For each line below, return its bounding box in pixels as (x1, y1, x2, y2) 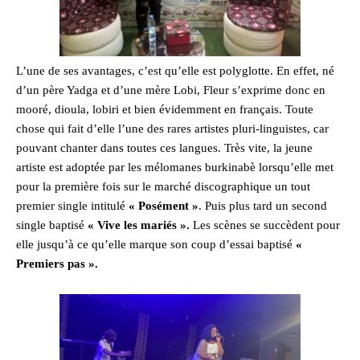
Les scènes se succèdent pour (190, 219, 340, 232)
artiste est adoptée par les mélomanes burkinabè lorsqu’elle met (16, 161, 333, 174)
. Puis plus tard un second (198, 199, 327, 213)
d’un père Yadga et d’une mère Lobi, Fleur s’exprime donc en (16, 84, 325, 97)
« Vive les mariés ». (88, 219, 190, 232)
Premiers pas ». (16, 257, 98, 271)
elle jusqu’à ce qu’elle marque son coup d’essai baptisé (16, 238, 296, 252)
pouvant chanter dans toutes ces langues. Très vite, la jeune (16, 141, 313, 155)
